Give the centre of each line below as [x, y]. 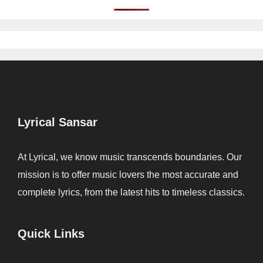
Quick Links [51, 233]
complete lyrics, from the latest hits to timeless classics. [131, 192]
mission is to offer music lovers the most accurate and [128, 174]
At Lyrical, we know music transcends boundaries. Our [130, 157]
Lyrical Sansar [58, 122]
